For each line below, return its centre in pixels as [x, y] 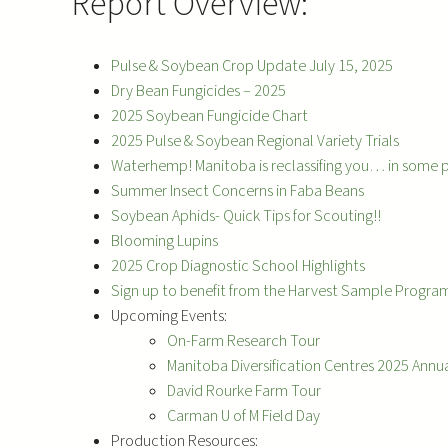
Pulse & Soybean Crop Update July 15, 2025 [251, 65]
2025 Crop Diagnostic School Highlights [237, 265]
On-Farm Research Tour [243, 340]
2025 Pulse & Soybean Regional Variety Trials [254, 140]
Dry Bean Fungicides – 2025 [198, 90]
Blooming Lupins [164, 240]
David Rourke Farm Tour [243, 390]
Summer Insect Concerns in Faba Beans [237, 190]
